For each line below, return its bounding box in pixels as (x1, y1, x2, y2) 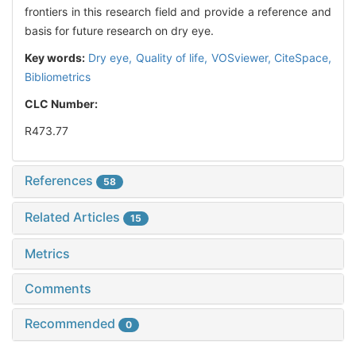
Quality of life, (135, 51, 211, 65)
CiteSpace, (274, 51, 331, 65)
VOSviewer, (211, 51, 274, 65)
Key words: (25, 51, 88, 65)
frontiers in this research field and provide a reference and (25, 5, 331, 19)
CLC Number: (25, 97, 100, 111)
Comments (25, 281, 91, 297)
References (25, 172, 96, 189)
